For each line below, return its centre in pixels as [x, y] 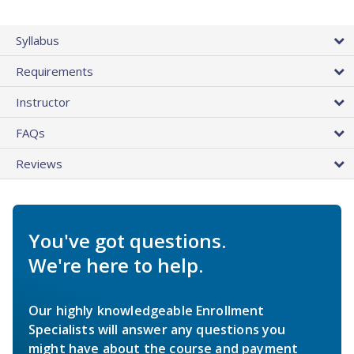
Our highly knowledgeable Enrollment [147, 310]
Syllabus [38, 40]
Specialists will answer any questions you [157, 329]
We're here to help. [116, 265]
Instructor [43, 102]
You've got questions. [127, 240]
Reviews [39, 163]
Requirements [55, 71]
